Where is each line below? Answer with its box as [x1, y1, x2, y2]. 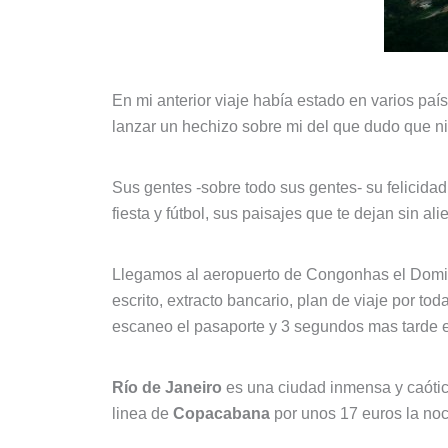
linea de [112, 405, 173, 423]
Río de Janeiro [112, 379, 222, 397]
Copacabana [173, 405, 270, 423]
